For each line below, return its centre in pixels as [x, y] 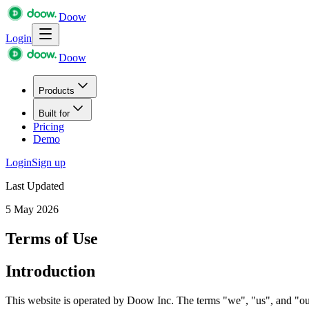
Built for [54, 113]
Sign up [49, 162]
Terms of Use [52, 238]
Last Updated [35, 186]
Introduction [50, 271]
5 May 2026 [32, 209]
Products [57, 91]
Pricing [49, 127]
